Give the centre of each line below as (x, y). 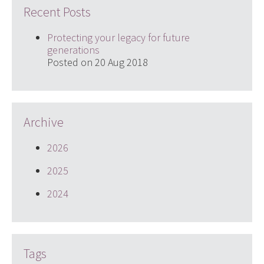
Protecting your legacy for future (118, 38)
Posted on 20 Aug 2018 (97, 62)
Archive (43, 122)
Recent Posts (57, 12)
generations (73, 50)
